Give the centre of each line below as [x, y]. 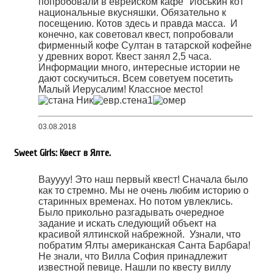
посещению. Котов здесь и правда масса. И [138, 23]
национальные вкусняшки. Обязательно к [132, 12]
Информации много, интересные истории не [139, 67]
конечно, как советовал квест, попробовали [136, 34]
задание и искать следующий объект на [127, 224]
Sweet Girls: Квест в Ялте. [62, 153]
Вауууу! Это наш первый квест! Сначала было [143, 180]
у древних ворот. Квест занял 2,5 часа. [125, 56]
